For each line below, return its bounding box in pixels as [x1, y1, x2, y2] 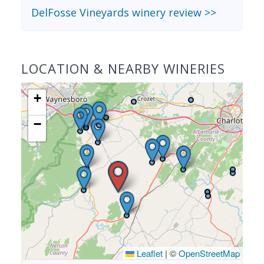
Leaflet [134, 247, 163, 259]
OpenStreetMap [179, 247, 240, 259]
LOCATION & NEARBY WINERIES [21, 60, 225, 77]
